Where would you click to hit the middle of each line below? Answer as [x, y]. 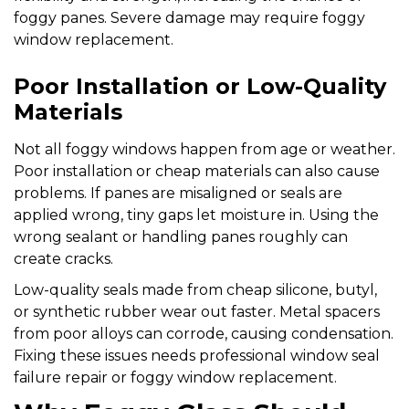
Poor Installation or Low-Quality [200, 86]
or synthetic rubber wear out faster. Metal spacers [197, 311]
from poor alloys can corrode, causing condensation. [204, 333]
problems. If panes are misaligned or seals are [178, 193]
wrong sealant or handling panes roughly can [181, 236]
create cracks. [63, 258]
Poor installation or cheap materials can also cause [197, 171]
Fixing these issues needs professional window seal [197, 355]
